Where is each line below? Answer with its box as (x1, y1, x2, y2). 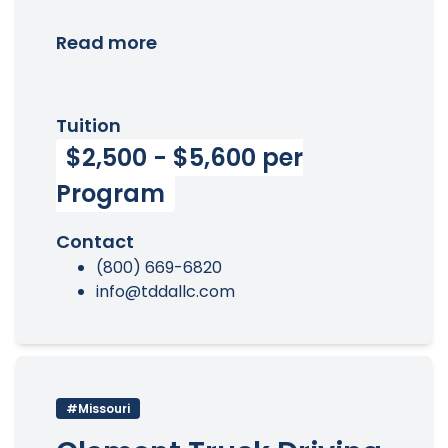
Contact (56, 229, 134, 254)
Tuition (56, 113, 121, 138)
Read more (56, 30, 157, 55)
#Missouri (66, 400, 130, 417)
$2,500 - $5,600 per (66, 141, 303, 174)
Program (56, 177, 165, 210)
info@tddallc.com (96, 280, 235, 303)
